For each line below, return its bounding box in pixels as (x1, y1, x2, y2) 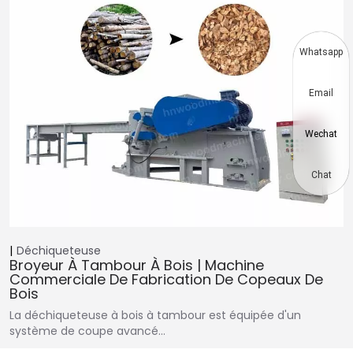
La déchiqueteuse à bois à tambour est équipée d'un (9, 307, 301, 324)
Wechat (305, 128, 337, 139)
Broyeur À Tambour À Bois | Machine (9, 255, 264, 276)
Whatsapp (299, 46, 343, 58)
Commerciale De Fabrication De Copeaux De (9, 269, 323, 290)
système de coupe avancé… (9, 323, 165, 340)
